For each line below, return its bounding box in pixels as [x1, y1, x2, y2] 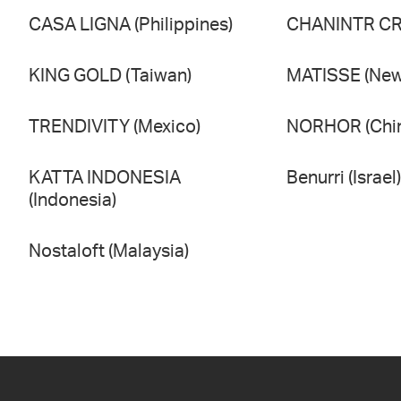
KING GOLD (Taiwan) [29, 67, 192, 86]
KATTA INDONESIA [29, 169, 181, 188]
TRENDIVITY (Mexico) [29, 118, 200, 137]
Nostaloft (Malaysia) [29, 243, 189, 261]
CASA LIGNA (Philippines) [29, 16, 233, 35]
